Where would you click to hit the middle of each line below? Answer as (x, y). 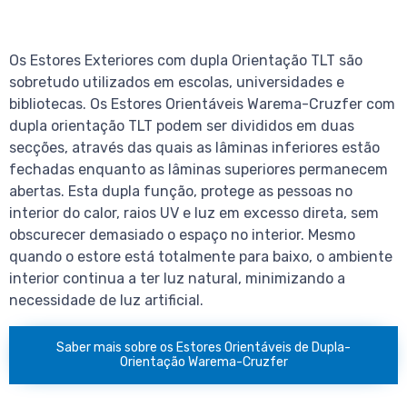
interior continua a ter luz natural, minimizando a (177, 279)
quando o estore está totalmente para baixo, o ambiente (201, 257)
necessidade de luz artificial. (106, 301)
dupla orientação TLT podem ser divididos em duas (182, 126)
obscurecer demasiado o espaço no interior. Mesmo (182, 235)
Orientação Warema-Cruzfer (203, 362)
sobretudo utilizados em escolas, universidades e (177, 83)
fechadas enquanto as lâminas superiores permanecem (199, 170)
